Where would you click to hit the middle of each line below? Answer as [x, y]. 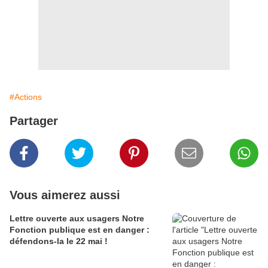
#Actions [26, 97]
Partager [34, 121]
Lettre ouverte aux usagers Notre [66, 218]
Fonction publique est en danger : [80, 229]
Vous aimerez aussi [65, 195]
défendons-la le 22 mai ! [59, 241]
